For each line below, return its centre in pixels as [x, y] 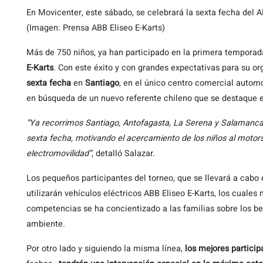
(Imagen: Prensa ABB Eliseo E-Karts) [96, 28]
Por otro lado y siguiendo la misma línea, [106, 248]
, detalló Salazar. [123, 153]
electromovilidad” [59, 153]
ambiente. [46, 224]
